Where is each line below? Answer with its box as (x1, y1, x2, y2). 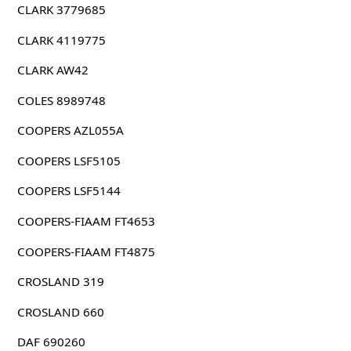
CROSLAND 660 (16, 303, 104, 320)
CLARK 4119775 (16, 31, 106, 48)
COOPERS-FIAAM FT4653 (16, 213, 155, 230)
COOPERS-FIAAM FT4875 (16, 243, 155, 259)
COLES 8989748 (16, 92, 106, 108)
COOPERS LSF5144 (16, 183, 121, 199)
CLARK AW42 (16, 62, 89, 78)
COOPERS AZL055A (16, 122, 124, 139)
